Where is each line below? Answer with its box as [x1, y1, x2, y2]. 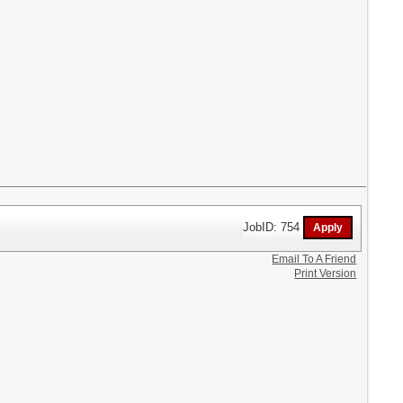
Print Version [294, 266, 357, 280]
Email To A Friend [272, 252, 357, 265]
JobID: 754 [243, 219, 304, 234]
